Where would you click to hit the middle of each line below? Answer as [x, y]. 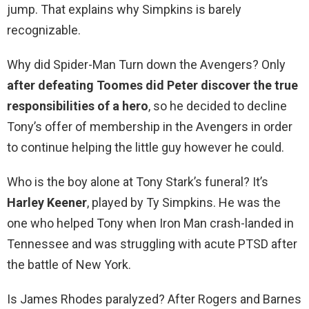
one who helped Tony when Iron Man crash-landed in [150, 223]
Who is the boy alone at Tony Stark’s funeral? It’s [138, 182]
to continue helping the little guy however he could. [146, 148]
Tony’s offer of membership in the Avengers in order [150, 127]
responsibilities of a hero [78, 106]
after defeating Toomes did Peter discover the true [152, 86]
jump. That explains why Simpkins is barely [124, 10]
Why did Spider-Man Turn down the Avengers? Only [146, 65]
